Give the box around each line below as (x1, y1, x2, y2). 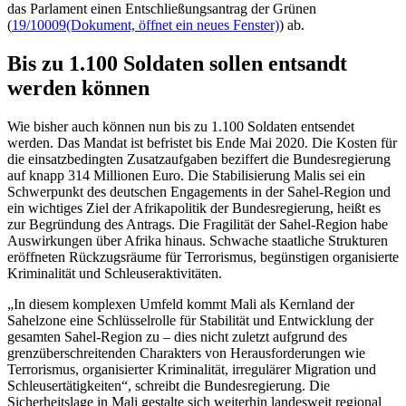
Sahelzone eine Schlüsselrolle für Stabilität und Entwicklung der (7, 312, 373, 328)
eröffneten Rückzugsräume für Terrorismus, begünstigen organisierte (7, 248, 399, 265)
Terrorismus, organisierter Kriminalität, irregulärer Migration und (7, 361, 376, 377)
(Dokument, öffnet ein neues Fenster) (66, 16, 279, 33)
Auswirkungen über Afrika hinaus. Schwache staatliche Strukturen (7, 232, 388, 248)
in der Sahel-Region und (247, 183, 391, 199)
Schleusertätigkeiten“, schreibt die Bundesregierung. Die (7, 377, 330, 393)
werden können (7, 75, 150, 100)
